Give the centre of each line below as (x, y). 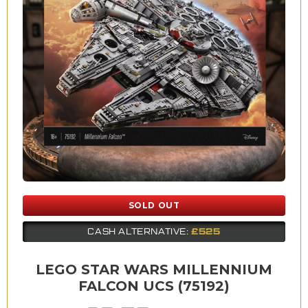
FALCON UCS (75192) (154, 286)
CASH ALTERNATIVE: (140, 231)
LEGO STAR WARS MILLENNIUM (154, 269)
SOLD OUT (154, 205)
